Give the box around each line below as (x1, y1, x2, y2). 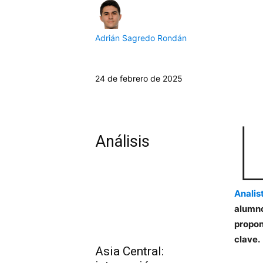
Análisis (95, 132, 150, 151)
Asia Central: (95, 244, 164, 258)
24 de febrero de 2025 (95, 73, 183, 83)
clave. (234, 234, 261, 245)
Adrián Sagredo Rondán (95, 33, 187, 43)
